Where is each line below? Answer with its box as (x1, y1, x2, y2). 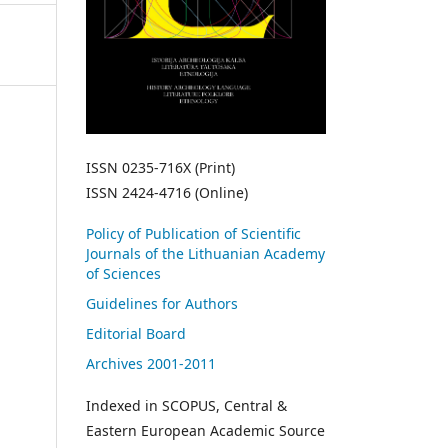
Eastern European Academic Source (86, 420, 325, 440)
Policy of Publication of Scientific (86, 223, 301, 243)
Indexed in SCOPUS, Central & (86, 395, 287, 415)
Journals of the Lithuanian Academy (86, 243, 325, 263)
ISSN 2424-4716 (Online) (86, 182, 252, 202)
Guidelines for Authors (86, 293, 238, 313)
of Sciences (86, 263, 161, 283)
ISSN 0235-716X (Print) (86, 157, 235, 177)
